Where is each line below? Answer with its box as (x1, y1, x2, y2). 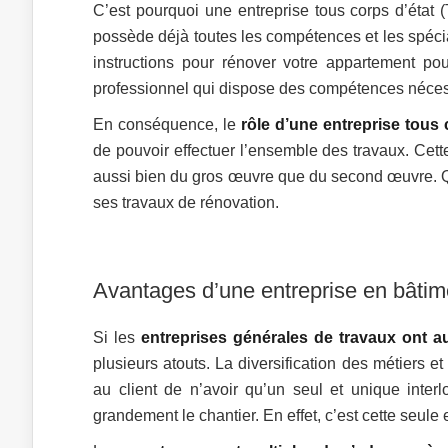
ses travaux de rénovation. (93, 194, 279, 211)
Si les (93, 329, 142, 346)
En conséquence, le (93, 116, 241, 133)
